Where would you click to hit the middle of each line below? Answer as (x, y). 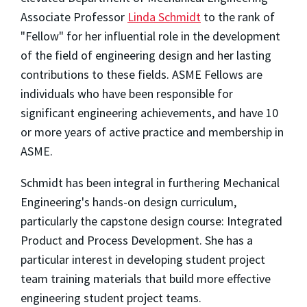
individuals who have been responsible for (127, 94)
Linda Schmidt (164, 17)
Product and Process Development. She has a (137, 241)
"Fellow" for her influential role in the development (150, 36)
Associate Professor (74, 17)
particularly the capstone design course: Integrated (151, 221)
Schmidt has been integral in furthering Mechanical (150, 183)
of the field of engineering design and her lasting (146, 56)
